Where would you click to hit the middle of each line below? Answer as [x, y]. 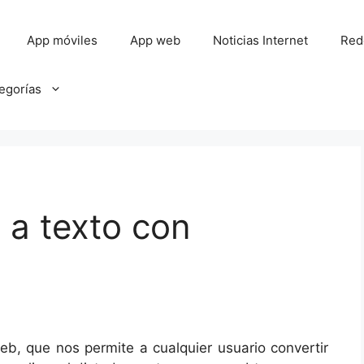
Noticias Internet [261, 40]
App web [156, 40]
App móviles [63, 40]
